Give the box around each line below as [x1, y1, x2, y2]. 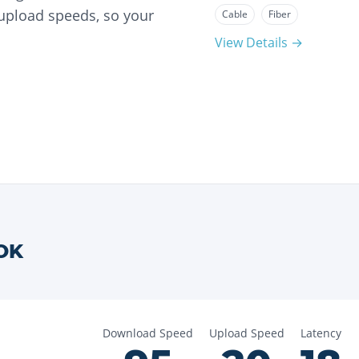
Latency [301, 325, 341, 341]
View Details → [215, 34, 303, 51]
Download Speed [103, 325, 193, 341]
